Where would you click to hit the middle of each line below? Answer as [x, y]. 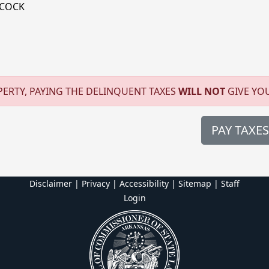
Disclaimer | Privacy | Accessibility [99, 183]
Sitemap [195, 183]
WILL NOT [202, 91]
